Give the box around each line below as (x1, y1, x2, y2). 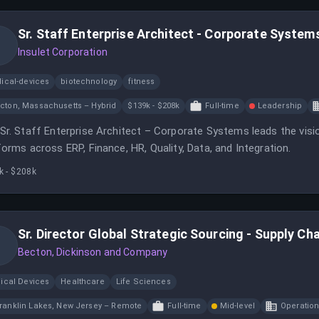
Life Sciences (115, 277, 171, 286)
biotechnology (61, 77, 117, 86)
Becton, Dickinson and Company (18, 246, 168, 258)
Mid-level (219, 301, 255, 310)
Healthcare (61, 277, 105, 286)
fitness (128, 77, 155, 86)
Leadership (257, 101, 303, 110)
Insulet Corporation (18, 46, 108, 58)
